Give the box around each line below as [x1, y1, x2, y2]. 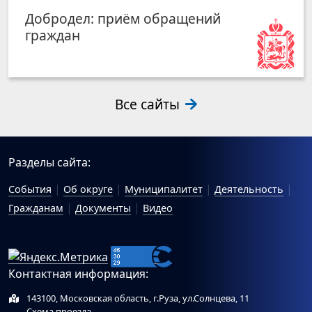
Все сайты [115, 95, 184, 114]
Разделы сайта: [8, 155, 91, 171]
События [8, 182, 52, 196]
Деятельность [214, 182, 283, 196]
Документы [75, 201, 131, 215]
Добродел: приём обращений [25, 9, 221, 29]
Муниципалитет [125, 182, 203, 196]
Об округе [63, 182, 113, 196]
